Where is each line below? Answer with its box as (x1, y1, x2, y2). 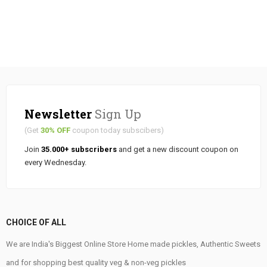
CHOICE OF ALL (6, 218, 66, 228)
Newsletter (24, 106, 92, 122)
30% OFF (41, 126, 70, 135)
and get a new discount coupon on (117, 145, 238, 154)
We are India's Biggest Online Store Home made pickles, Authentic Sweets (6, 240, 260, 249)
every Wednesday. (24, 158, 86, 167)
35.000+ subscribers (41, 145, 117, 154)
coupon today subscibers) (70, 126, 164, 135)
